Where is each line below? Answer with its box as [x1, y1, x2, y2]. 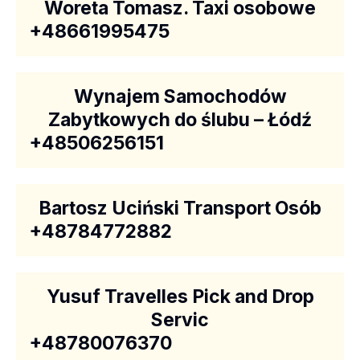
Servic [151, 309, 209, 331]
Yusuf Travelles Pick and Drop [46, 285, 314, 308]
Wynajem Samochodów [73, 85, 287, 108]
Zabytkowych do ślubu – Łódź [48, 108, 312, 131]
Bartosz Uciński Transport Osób [39, 197, 321, 219]
